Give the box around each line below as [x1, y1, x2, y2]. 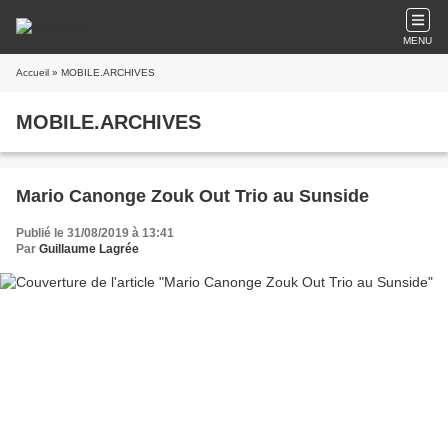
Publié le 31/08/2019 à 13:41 [16, 226, 174, 240]
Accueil [16, 67, 49, 78]
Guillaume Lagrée [39, 242, 139, 256]
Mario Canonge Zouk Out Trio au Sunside [16, 186, 369, 206]
